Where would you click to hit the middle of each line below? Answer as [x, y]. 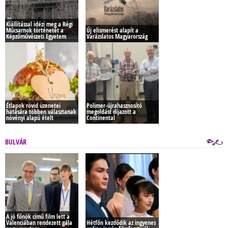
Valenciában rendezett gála [39, 223]
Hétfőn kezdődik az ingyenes [121, 223]
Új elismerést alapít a [112, 30]
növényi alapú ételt [30, 118]
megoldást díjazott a [111, 112]
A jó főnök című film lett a [38, 217]
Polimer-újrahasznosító [114, 106]
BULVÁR [16, 142]
